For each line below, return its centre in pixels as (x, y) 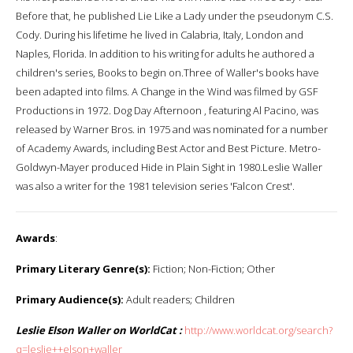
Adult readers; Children (179, 299)
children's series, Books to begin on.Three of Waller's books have (167, 72)
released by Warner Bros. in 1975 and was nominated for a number (172, 129)
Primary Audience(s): (70, 299)
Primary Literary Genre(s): (83, 268)
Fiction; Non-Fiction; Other (213, 268)
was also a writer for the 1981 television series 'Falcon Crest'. (155, 186)
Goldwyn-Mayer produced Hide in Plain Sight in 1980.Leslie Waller (169, 167)
